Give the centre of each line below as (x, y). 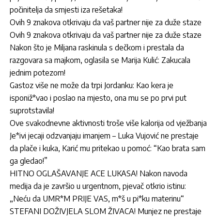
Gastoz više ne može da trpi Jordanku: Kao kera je (92, 85)
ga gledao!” (29, 161)
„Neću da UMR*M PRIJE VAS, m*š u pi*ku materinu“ (97, 198)
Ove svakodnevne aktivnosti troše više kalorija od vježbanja (108, 123)
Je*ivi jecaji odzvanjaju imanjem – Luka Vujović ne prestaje (104, 135)
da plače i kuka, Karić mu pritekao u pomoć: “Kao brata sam (108, 148)
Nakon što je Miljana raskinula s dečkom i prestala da (97, 47)
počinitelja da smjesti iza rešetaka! (66, 9)
